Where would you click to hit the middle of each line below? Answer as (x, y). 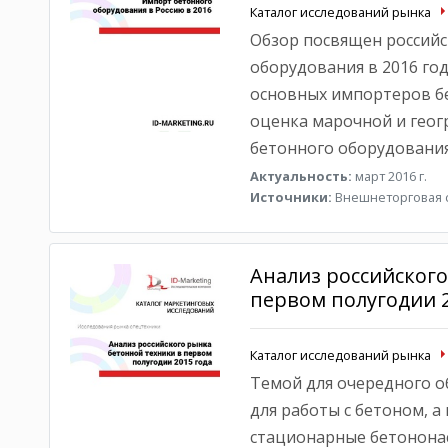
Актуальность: (300, 176)
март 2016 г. (389, 176)
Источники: (290, 197)
